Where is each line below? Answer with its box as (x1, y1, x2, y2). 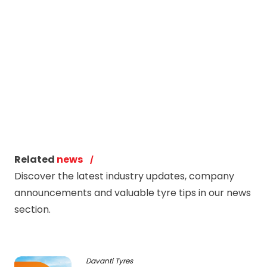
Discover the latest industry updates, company (14, 169, 234, 183)
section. (14, 203, 51, 216)
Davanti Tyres (86, 256, 133, 266)
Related (14, 153, 57, 166)
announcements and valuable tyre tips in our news (14, 186, 251, 200)
